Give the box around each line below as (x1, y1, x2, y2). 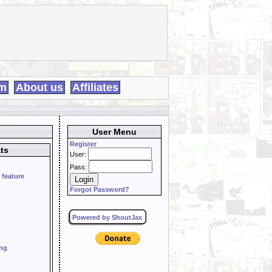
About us (16, 81, 63, 93)
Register (70, 140, 97, 148)
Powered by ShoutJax (72, 214, 142, 221)
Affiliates (72, 81, 118, 93)
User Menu (92, 127, 137, 137)
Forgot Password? (70, 186, 129, 193)
